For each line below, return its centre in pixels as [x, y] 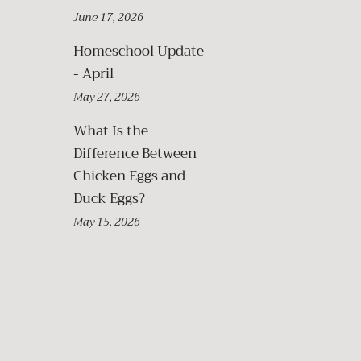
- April [93, 74]
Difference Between [135, 154]
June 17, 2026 [108, 17]
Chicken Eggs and [129, 176]
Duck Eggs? [109, 199]
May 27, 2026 [107, 97]
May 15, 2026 [107, 222]
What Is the [111, 131]
